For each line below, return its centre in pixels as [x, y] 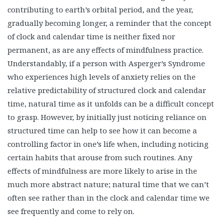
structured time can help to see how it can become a [102, 130]
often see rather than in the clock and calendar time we [109, 197]
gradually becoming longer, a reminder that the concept [110, 23]
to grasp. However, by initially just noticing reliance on [107, 117]
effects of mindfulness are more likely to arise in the [102, 170]
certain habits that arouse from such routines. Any [100, 157]
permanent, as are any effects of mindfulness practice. [106, 50]
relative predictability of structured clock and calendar [107, 90]
